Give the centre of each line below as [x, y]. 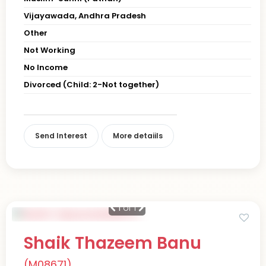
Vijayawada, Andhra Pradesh [85, 15]
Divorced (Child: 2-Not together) [91, 84]
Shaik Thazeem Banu [113, 243]
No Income [46, 67]
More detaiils [138, 135]
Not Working [50, 50]
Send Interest [61, 135]
